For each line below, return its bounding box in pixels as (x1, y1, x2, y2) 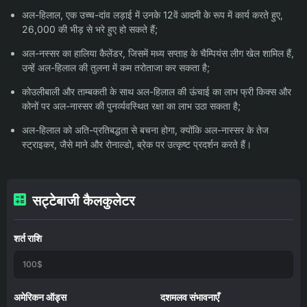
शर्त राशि (14, 232, 42, 245)
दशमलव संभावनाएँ (160, 291, 219, 304)
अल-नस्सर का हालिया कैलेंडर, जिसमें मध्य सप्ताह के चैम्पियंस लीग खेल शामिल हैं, (22, 47, 294, 60)
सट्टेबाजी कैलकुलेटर (32, 193, 135, 210)
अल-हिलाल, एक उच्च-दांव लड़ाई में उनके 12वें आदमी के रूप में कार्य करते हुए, (22, 9, 283, 21)
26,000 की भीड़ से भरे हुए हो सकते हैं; (22, 23, 158, 36)
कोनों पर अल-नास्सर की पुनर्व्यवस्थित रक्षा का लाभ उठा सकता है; (22, 100, 241, 112)
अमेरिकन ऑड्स (14, 291, 66, 304)
